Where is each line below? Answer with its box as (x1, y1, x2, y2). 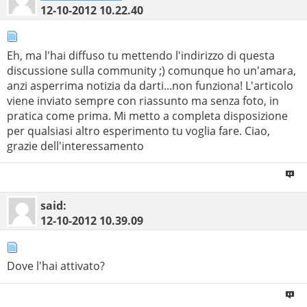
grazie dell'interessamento (7, 138, 144, 153)
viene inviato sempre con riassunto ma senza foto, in (7, 93, 279, 108)
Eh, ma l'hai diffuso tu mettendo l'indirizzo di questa (7, 47, 275, 63)
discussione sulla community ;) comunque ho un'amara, (7, 62, 296, 78)
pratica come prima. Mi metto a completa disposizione (7, 108, 288, 123)
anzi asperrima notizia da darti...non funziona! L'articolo (7, 77, 293, 93)
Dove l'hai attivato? (7, 258, 105, 274)
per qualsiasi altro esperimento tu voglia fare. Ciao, (7, 123, 270, 138)
